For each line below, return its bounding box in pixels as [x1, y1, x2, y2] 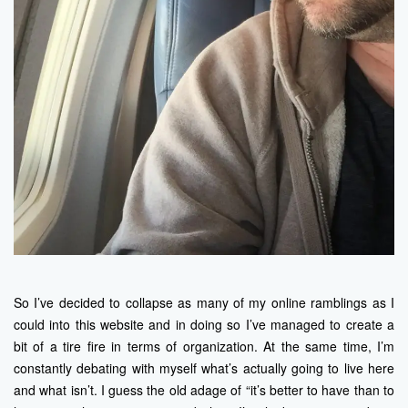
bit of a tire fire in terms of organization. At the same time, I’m [14, 337, 394, 356]
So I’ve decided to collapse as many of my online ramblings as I [14, 293, 394, 312]
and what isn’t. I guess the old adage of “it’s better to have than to [14, 381, 394, 400]
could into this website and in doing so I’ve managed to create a [14, 315, 394, 334]
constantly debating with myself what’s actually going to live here [14, 359, 394, 378]
